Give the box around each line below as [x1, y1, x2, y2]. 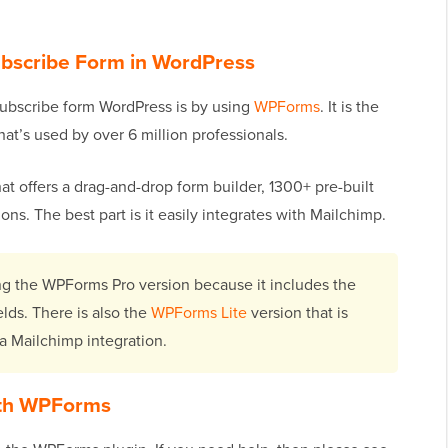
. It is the [320, 95, 379, 119]
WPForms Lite [151, 301, 247, 325]
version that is [247, 301, 348, 325]
